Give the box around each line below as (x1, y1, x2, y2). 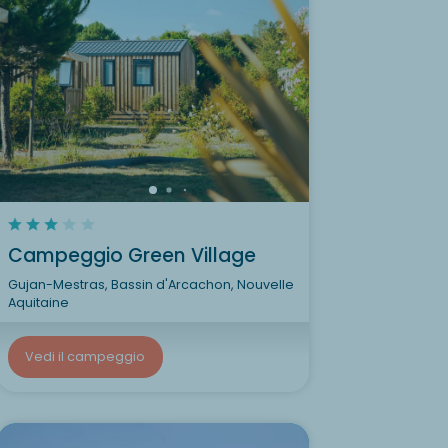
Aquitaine (7, 293, 69, 311)
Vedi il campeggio (25, 348, 145, 365)
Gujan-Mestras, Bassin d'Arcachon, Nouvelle (7, 275, 294, 293)
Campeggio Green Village (7, 241, 256, 269)
